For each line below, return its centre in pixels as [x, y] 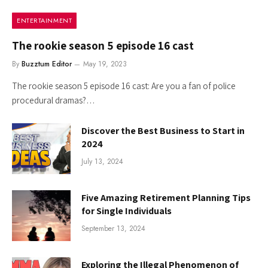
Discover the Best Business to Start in [163, 130]
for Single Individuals [127, 211]
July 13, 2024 [102, 161]
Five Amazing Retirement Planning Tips [166, 197]
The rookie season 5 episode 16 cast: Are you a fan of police [124, 86]
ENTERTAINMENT [45, 20]
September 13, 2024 [113, 228]
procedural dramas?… [54, 100]
